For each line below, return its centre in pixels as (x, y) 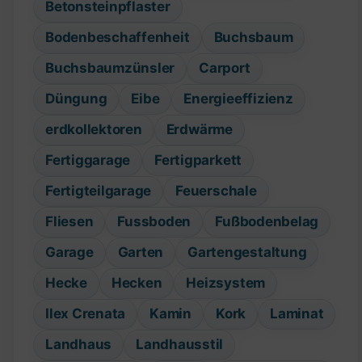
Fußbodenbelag (267, 222)
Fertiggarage (88, 160)
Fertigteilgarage (99, 191)
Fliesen (69, 222)
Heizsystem (226, 283)
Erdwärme (199, 130)
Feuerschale (216, 191)
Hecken (137, 283)
